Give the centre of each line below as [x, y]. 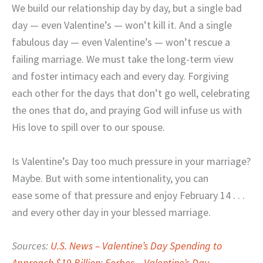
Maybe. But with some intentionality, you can [110, 178]
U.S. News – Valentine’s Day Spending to [136, 246]
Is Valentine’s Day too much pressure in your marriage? [131, 161]
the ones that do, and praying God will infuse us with [127, 110]
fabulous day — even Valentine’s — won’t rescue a [121, 42]
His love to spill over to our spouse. [88, 127]
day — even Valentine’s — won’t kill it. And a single [122, 25]
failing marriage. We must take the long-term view [123, 59]
